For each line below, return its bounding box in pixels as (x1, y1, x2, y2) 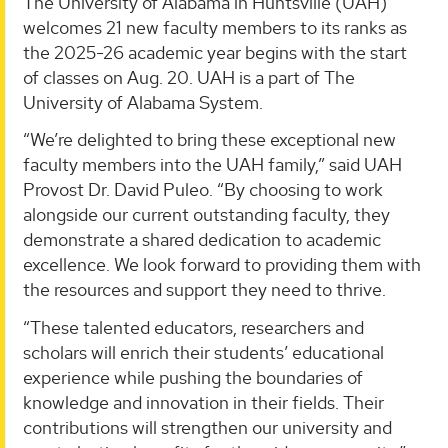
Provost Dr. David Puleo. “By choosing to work (23, 178, 383, 202)
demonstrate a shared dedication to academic (23, 228, 381, 252)
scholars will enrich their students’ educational (23, 340, 384, 364)
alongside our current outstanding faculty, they (23, 203, 390, 227)
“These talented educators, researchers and (23, 315, 364, 339)
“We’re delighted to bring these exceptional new (23, 128, 396, 152)
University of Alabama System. (23, 90, 263, 114)
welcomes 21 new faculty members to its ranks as (23, 15, 407, 39)
